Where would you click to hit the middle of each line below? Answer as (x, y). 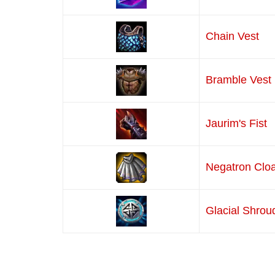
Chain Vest (232, 37)
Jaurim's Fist (236, 124)
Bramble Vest (238, 80)
